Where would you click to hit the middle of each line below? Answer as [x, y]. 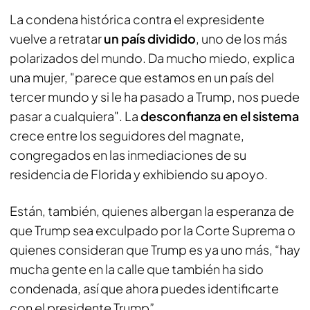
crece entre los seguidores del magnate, [127, 135]
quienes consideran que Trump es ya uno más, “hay [155, 249]
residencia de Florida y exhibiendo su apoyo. [139, 174]
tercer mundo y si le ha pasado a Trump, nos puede [155, 97]
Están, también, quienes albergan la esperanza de [152, 211]
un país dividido [150, 38]
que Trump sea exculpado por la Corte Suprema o [153, 230]
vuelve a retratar [57, 38]
